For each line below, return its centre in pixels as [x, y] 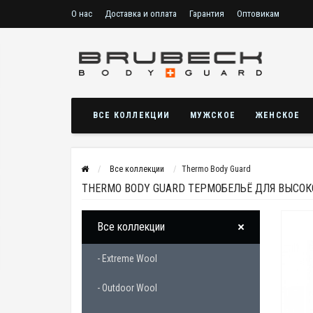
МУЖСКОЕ [213, 115]
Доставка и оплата [141, 14]
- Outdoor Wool [127, 288]
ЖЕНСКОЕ [278, 115]
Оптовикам [258, 14]
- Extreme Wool [127, 259]
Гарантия [207, 14]
